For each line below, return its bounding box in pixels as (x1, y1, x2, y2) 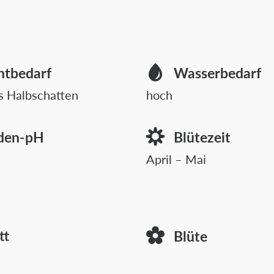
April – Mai (146, 150, 206, 168)
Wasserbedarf (174, 62, 261, 83)
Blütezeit (174, 127, 231, 147)
